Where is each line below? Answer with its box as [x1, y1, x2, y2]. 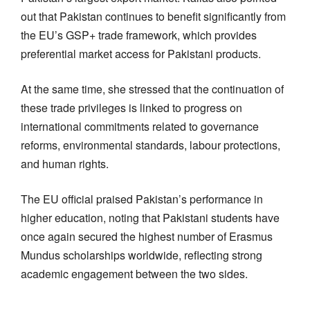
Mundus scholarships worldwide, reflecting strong [21, 246, 262, 263]
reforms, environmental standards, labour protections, [21, 136, 280, 153]
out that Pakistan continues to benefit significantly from [21, 8, 286, 24]
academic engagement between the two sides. [21, 265, 248, 282]
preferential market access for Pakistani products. [21, 45, 261, 62]
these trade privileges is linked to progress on [21, 99, 242, 116]
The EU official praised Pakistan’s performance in [21, 190, 263, 207]
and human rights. [21, 155, 109, 172]
